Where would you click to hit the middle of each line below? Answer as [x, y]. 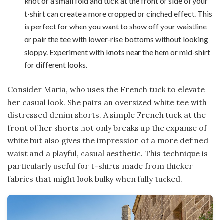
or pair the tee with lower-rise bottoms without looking [116, 39]
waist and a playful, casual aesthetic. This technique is [108, 153]
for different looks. [56, 64]
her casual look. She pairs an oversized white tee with [107, 102]
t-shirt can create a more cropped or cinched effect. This [118, 13]
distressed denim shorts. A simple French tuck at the [107, 115]
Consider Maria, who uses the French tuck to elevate [106, 89]
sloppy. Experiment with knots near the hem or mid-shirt [117, 52]
